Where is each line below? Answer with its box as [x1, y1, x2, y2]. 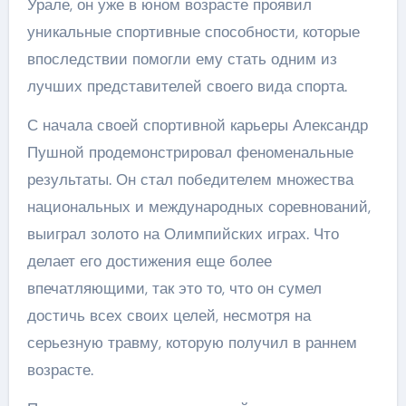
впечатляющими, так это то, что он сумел [26, 277, 322, 298]
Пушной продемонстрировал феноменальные [26, 141, 353, 162]
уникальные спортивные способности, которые [26, 21, 360, 42]
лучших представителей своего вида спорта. [26, 75, 347, 96]
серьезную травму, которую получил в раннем [26, 332, 357, 353]
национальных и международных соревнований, [26, 196, 371, 217]
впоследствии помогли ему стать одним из [26, 48, 337, 69]
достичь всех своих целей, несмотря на [26, 304, 311, 325]
